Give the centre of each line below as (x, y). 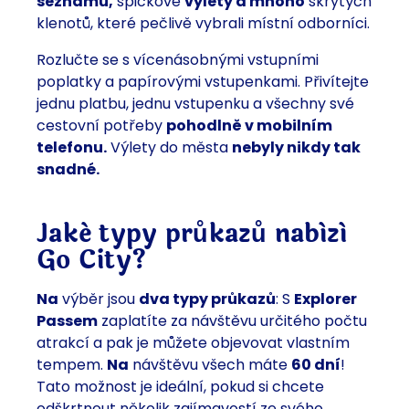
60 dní (316, 365)
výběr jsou (99, 299)
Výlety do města (169, 148)
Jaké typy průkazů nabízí (192, 234)
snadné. (68, 170)
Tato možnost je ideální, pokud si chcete (180, 387)
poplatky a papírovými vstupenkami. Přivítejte (203, 82)
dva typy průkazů (207, 299)
